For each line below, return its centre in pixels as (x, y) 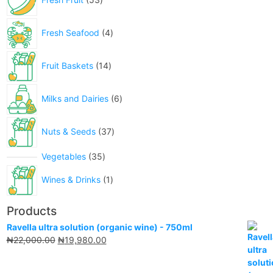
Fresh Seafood (70, 32)
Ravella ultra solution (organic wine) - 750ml (99, 227)
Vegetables (63, 156)
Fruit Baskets (67, 65)
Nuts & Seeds (68, 131)
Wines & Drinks (71, 179)
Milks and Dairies (75, 98)
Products (31, 211)
